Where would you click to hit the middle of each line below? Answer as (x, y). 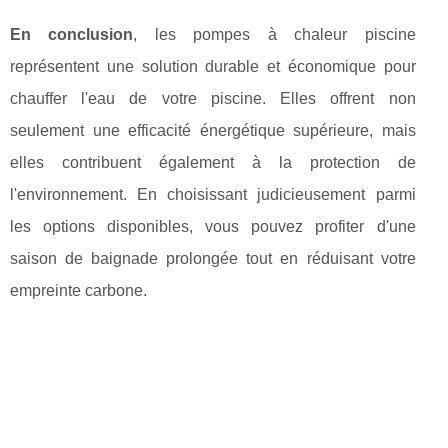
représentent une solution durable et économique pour (213, 67)
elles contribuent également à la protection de (213, 163)
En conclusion (72, 35)
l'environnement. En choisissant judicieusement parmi (213, 195)
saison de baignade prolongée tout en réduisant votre (213, 259)
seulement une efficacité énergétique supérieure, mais (213, 131)
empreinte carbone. (78, 291)
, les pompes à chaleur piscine (274, 35)
